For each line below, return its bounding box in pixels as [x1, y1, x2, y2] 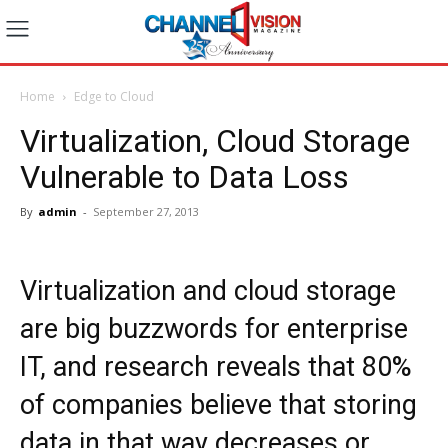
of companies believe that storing [20, 388, 417, 421]
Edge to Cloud [74, 87, 154, 105]
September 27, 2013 [93, 203, 199, 219]
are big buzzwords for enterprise [20, 312, 408, 345]
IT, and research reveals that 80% [20, 350, 412, 383]
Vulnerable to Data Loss [20, 157, 349, 196]
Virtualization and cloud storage [20, 274, 396, 307]
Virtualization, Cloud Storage [20, 121, 410, 160]
